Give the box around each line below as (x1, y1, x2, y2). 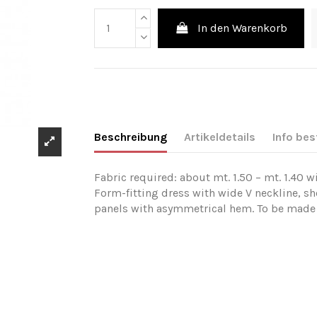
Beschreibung (94, 130, 168, 144)
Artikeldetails (184, 130, 256, 144)
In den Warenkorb (197, 21, 288, 35)
